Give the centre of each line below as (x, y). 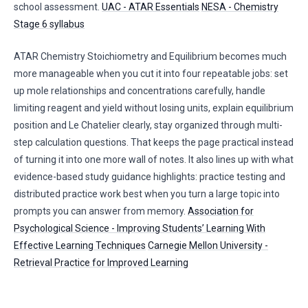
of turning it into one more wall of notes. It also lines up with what (154, 159)
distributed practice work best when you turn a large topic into (147, 194)
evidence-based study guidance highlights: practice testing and (150, 177)
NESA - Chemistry (240, 7)
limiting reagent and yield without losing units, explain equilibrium (154, 108)
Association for (221, 211)
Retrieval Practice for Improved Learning (101, 263)
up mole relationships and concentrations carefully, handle (140, 91)
